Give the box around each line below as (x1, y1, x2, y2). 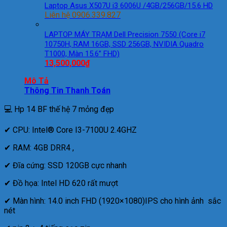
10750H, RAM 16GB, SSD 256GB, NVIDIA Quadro (45, 39, 204, 49)
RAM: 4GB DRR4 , (11, 142, 74, 153)
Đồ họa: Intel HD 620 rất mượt (11, 178, 118, 188)
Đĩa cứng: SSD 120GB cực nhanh (11, 160, 127, 170)
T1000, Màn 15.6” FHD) (45, 49, 120, 58)
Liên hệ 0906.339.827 (45, 10, 121, 20)
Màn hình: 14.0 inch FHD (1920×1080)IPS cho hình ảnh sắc (11, 196, 221, 206)
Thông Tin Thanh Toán (24, 85, 110, 95)
